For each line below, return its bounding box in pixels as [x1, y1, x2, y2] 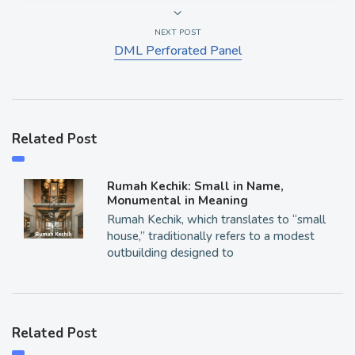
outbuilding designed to [106, 245, 234, 261]
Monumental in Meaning [106, 193, 248, 208]
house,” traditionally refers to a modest [106, 228, 315, 244]
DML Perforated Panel [113, 42, 242, 59]
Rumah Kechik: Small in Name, [106, 178, 284, 194]
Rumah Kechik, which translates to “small [106, 212, 326, 227]
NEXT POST [154, 27, 201, 38]
